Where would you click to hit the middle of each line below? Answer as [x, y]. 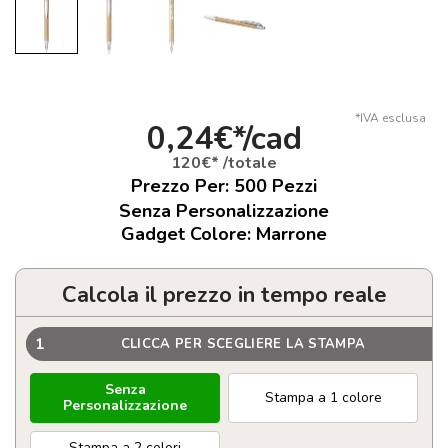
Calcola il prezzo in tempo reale [224, 295]
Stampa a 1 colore [323, 398]
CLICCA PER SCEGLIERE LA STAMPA [243, 343]
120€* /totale [224, 163]
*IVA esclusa [390, 118]
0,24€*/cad [224, 139]
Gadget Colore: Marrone [224, 234]
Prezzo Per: [182, 186]
